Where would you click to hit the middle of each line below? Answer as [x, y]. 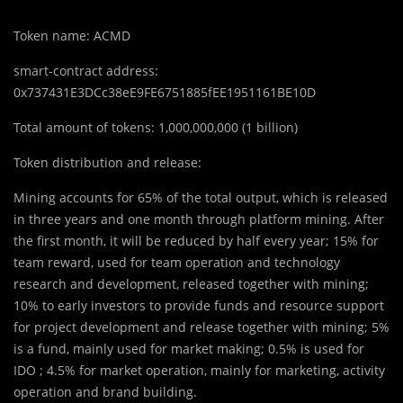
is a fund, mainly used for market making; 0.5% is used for [189, 348]
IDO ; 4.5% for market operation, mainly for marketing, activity [199, 370]
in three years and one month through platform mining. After [199, 219]
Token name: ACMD [72, 35]
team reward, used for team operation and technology [177, 262]
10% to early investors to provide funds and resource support [199, 305]
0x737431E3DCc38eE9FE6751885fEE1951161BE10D [165, 92]
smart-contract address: [86, 70]
